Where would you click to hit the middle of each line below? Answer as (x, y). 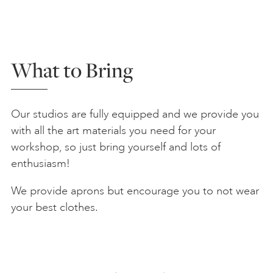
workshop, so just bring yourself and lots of (116, 147)
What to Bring (72, 70)
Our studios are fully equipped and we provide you (135, 114)
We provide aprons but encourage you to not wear (135, 191)
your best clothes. (55, 207)
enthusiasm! (41, 164)
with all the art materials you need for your (113, 131)
